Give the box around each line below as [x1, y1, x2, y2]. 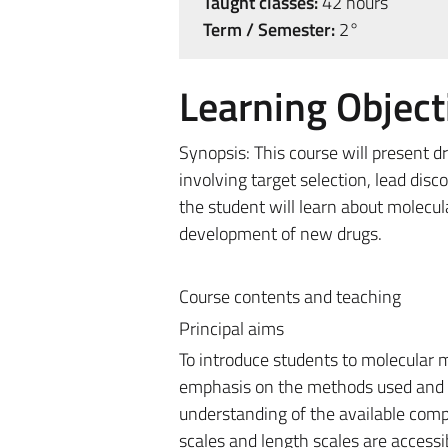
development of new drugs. [178, 220, 382, 247]
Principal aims [178, 314, 284, 342]
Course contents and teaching [178, 283, 401, 310]
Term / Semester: [202, 16, 335, 43]
